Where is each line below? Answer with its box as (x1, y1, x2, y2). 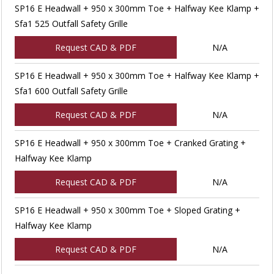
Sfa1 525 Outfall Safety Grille (14, 17, 128, 29)
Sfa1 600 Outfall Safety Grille (14, 84, 128, 97)
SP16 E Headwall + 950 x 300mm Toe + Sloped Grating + (14, 204, 240, 216)
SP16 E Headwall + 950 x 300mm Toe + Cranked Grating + (14, 136, 246, 149)
